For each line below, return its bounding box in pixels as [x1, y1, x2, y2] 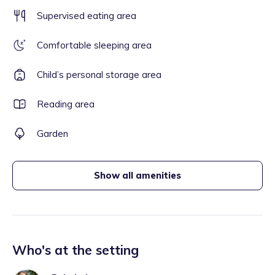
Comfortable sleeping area [37, 39, 152, 51]
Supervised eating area [37, 10, 136, 21]
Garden [37, 128, 68, 139]
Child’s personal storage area [37, 69, 161, 80]
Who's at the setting [12, 242, 139, 258]
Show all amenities [94, 169, 181, 181]
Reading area [37, 98, 95, 110]
